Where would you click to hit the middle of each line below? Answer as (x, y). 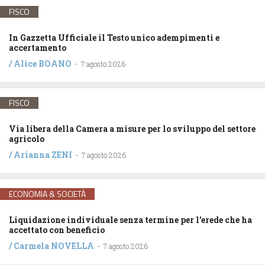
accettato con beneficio (57, 230)
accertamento (38, 48)
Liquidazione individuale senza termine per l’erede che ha (130, 220)
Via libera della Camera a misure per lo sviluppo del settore (132, 129)
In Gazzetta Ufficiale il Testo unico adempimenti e (114, 38)
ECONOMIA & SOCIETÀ (47, 194)
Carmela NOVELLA (54, 246)
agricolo (27, 139)
